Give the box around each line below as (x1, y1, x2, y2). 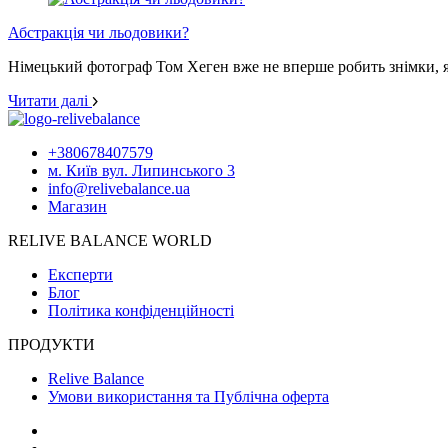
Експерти (48, 265, 113, 283)
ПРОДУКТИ (8, 335, 95, 353)
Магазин (48, 197, 107, 215)
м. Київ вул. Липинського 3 (48, 161, 235, 179)
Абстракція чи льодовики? (8, 23, 189, 41)
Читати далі (8, 91, 92, 109)
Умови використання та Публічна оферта (48, 387, 329, 405)
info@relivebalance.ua (48, 179, 190, 197)
